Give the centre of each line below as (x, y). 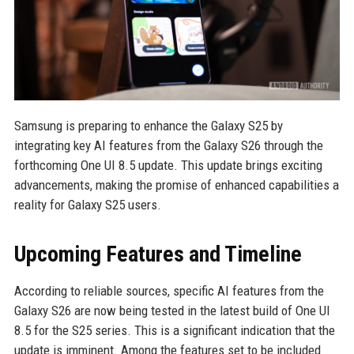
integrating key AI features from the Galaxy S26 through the (168, 146)
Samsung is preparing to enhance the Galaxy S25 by (148, 126)
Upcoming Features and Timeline (158, 254)
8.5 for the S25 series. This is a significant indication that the (174, 331)
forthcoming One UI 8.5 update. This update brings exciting (168, 166)
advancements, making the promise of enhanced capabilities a (176, 185)
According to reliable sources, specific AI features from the (169, 291)
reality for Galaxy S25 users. (87, 205)
